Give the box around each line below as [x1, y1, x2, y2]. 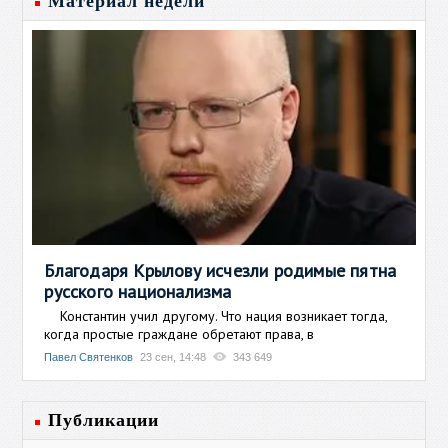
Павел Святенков [44, 350, 134, 363]
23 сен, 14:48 [140, 350, 207, 363]
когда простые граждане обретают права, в [44, 324, 315, 343]
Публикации [48, 409, 160, 430]
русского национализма [44, 279, 232, 303]
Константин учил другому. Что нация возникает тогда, [44, 306, 388, 325]
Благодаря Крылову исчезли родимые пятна [44, 258, 397, 282]
